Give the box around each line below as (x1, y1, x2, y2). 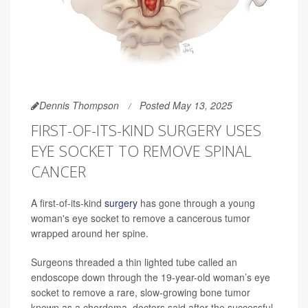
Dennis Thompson (39, 98, 119, 112)
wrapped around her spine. (31, 225, 148, 240)
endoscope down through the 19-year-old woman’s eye (31, 269, 270, 284)
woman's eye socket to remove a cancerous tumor (31, 210, 250, 225)
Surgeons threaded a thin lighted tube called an (31, 254, 237, 269)
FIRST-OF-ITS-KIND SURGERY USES (31, 119, 261, 140)
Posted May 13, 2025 (140, 98, 232, 112)
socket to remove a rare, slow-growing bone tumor (31, 285, 250, 299)
